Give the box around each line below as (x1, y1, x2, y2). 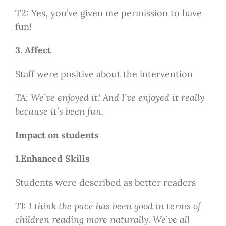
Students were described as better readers (15, 177, 196, 189)
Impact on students (15, 129, 99, 141)
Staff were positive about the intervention (15, 68, 193, 80)
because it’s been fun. (15, 105, 103, 118)
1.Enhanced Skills (15, 153, 90, 165)
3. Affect (15, 44, 51, 56)
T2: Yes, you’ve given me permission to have (15, 7, 202, 19)
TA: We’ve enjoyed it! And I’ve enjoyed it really (15, 92, 204, 104)
